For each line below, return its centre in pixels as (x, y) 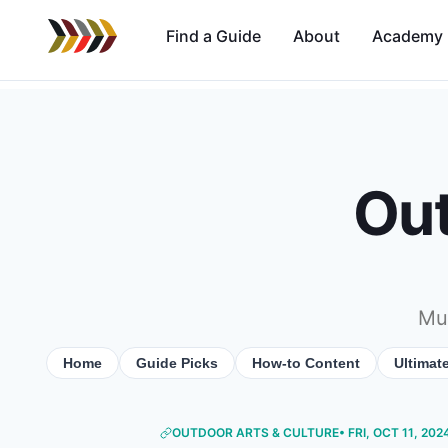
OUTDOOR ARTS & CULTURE (255, 432)
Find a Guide (213, 35)
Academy (407, 35)
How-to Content (305, 362)
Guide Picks (176, 362)
